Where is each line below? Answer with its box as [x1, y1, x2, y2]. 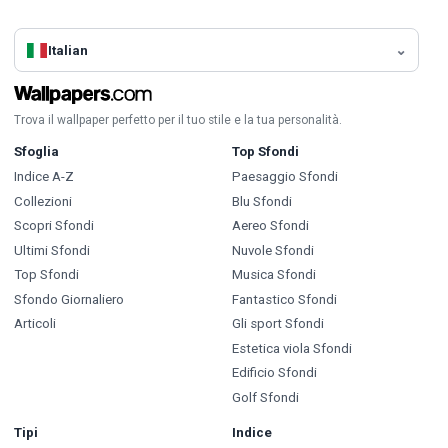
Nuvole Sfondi [231, 242, 314, 258]
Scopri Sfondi [14, 218, 94, 234]
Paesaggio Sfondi [231, 169, 338, 185]
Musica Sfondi [231, 267, 316, 283]
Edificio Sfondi [231, 365, 317, 381]
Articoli [14, 316, 56, 332]
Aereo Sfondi [231, 218, 309, 234]
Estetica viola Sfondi [231, 340, 352, 356]
